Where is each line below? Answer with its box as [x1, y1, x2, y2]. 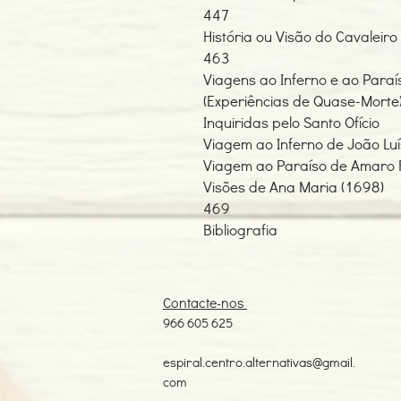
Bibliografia [203, 219, 277, 240]
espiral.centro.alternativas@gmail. [163, 353, 355, 371]
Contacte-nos [163, 293, 247, 311]
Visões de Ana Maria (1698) [203, 176, 384, 197]
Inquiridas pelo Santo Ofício [203, 112, 380, 132]
